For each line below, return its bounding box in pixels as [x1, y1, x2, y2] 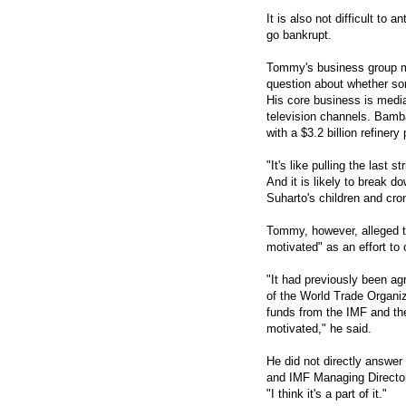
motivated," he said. [266, 322, 372, 336]
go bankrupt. [266, 28, 332, 43]
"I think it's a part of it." [266, 387, 387, 401]
